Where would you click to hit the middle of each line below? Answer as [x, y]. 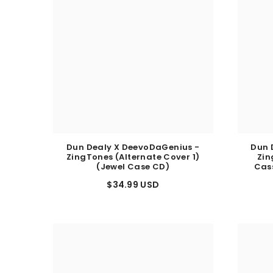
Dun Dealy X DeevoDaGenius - [133, 152]
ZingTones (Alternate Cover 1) [133, 162]
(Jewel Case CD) [133, 172]
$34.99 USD [133, 190]
